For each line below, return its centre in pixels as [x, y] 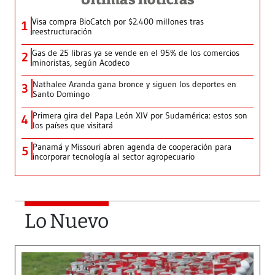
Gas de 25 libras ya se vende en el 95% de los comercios [136, 52]
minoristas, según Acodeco [81, 62]
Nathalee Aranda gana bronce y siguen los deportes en [134, 84]
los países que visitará [73, 125]
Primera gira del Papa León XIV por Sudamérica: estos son [140, 115]
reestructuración [62, 31]
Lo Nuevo [67, 221]
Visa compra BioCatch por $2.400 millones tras [118, 21]
